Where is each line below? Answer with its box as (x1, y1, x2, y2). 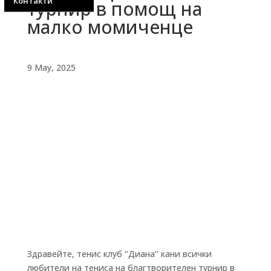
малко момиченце (27, 14, 193, 39)
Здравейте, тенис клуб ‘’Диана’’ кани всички (27, 247, 212, 260)
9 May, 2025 (27, 61, 76, 73)
